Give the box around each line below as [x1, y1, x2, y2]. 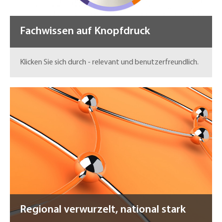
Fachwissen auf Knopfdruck [20, 26, 150, 38]
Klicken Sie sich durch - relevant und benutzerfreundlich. [20, 58, 199, 67]
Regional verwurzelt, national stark [20, 204, 186, 216]
